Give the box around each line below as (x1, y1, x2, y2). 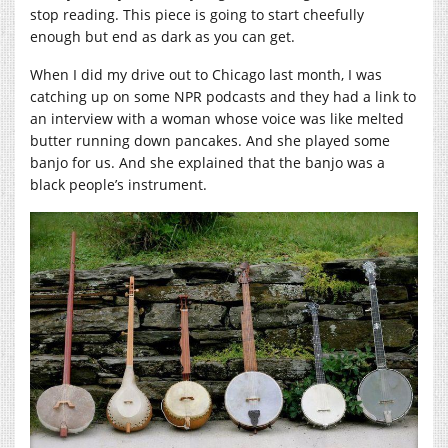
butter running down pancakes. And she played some (30, 130, 390, 150)
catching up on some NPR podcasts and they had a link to (30, 86, 416, 106)
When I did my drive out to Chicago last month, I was (30, 64, 382, 84)
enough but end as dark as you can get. (30, 26, 295, 46)
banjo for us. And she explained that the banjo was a (30, 152, 385, 172)
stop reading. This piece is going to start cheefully (30, 4, 364, 24)
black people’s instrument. (30, 174, 207, 194)
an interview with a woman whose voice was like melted (30, 108, 404, 128)
